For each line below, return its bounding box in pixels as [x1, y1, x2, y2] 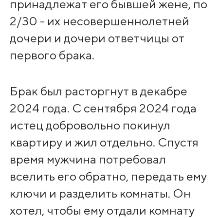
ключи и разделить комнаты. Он [9, 185, 191, 200]
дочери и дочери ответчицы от [9, 30, 184, 45]
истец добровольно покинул [9, 117, 170, 132]
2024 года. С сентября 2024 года [9, 100, 197, 115]
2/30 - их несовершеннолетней [9, 13, 189, 28]
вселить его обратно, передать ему [9, 168, 207, 183]
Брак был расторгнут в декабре [9, 83, 187, 98]
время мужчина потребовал [9, 151, 166, 166]
